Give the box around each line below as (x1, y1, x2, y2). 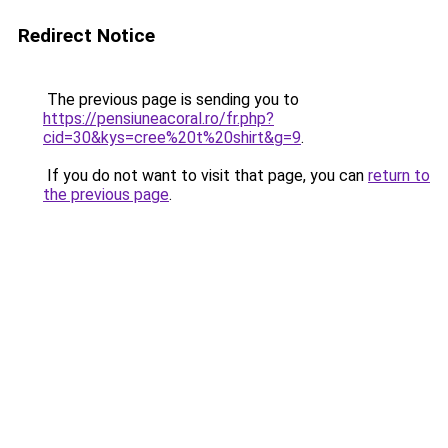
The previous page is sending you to (43, 90, 299, 109)
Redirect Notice (18, 24, 155, 47)
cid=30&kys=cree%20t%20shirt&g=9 (43, 128, 301, 147)
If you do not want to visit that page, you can (43, 166, 368, 185)
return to (368, 166, 430, 185)
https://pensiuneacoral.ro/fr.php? (43, 109, 274, 128)
